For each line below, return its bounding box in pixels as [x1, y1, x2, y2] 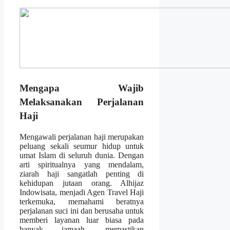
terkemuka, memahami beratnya [20, 197, 144, 206]
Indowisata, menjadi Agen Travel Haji [20, 187, 144, 197]
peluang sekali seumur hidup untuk [20, 141, 144, 150]
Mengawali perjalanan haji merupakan [20, 132, 144, 141]
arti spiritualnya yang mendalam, [20, 160, 144, 169]
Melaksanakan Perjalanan [20, 96, 144, 107]
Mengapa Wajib [20, 82, 144, 93]
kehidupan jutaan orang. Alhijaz [20, 178, 144, 187]
